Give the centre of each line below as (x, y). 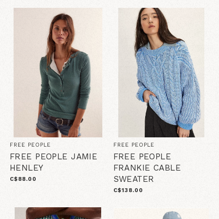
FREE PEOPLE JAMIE (54, 156)
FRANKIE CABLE (147, 167)
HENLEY (27, 167)
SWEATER (134, 179)
